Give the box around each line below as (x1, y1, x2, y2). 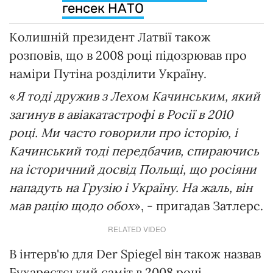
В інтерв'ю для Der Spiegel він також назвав (9, 246, 261, 261)
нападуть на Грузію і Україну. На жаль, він (9, 179, 252, 195)
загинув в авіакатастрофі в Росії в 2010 (9, 106, 233, 122)
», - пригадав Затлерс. (134, 197, 263, 213)
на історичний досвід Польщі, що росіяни (9, 161, 257, 177)
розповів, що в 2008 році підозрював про (9, 47, 247, 63)
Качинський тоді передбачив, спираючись (9, 143, 259, 158)
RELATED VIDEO (107, 223, 166, 234)
